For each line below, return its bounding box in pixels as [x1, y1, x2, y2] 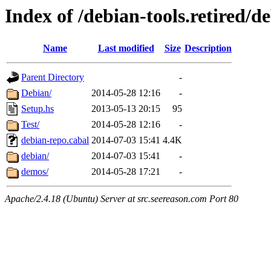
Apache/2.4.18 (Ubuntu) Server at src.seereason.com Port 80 [5, 194, 238, 204]
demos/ [21, 166, 48, 177]
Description [184, 43, 232, 54]
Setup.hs [21, 103, 54, 114]
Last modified [97, 43, 154, 54]
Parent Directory [21, 72, 84, 83]
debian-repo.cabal [21, 135, 89, 146]
